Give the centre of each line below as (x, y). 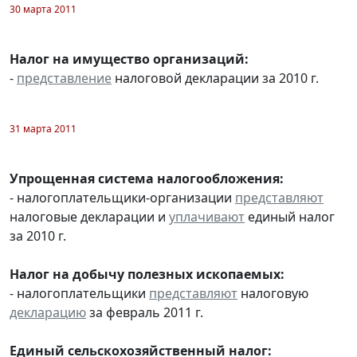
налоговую (273, 293)
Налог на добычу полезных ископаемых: (147, 274)
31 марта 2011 (43, 128)
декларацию (48, 312)
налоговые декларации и (89, 216)
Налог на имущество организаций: (129, 59)
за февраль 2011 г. (145, 312)
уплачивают (207, 216)
